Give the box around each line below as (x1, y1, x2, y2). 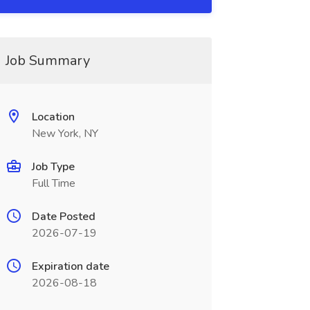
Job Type (31, 159, 75, 174)
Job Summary (5, 51, 90, 70)
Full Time (31, 176, 75, 191)
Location (31, 109, 75, 125)
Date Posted (31, 209, 95, 224)
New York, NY (31, 126, 98, 141)
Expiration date (31, 259, 109, 274)
